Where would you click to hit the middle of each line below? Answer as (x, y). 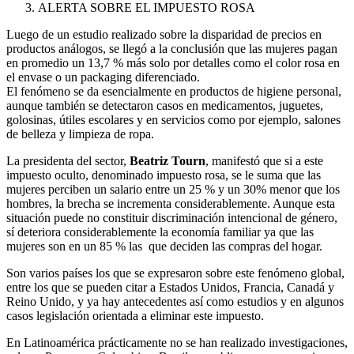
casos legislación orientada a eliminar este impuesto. (135, 315)
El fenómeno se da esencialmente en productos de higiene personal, (174, 91)
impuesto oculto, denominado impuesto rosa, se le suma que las (164, 175)
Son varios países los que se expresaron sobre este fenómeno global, (175, 273)
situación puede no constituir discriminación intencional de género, (172, 217)
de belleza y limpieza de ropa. (80, 134)
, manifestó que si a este (264, 160)
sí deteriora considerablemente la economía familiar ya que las (160, 232)
